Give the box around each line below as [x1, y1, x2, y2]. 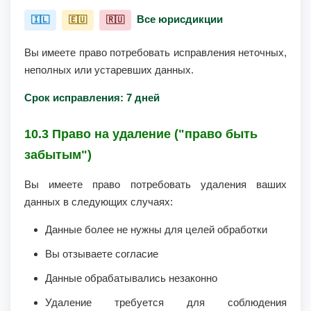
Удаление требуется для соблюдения [45, 296, 287, 308]
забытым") [24, 148, 92, 162]
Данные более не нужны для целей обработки [45, 224, 267, 235]
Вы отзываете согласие [45, 248, 158, 260]
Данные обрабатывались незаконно [45, 272, 217, 284]
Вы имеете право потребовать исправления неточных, [24, 47, 287, 58]
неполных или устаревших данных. [24, 64, 194, 76]
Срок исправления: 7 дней [24, 92, 160, 103]
